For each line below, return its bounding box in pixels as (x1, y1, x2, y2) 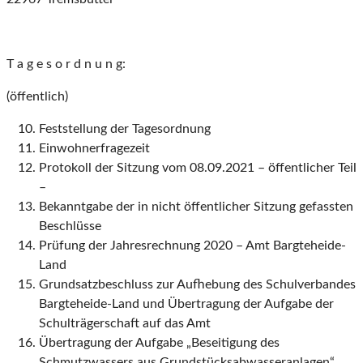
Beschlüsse (39, 220, 101, 233)
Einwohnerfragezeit (39, 142, 150, 156)
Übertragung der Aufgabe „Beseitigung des (39, 336, 280, 350)
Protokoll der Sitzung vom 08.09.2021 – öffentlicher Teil (39, 161, 357, 175)
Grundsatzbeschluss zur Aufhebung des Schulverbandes (39, 278, 356, 292)
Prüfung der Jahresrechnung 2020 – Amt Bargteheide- (39, 239, 346, 253)
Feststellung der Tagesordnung (39, 122, 211, 136)
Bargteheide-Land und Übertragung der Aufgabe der (39, 297, 334, 311)
